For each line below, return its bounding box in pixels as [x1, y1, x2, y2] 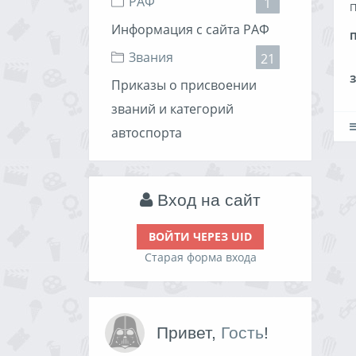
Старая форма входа [144, 250, 257, 265]
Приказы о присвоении [111, 76, 257, 94]
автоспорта [111, 124, 182, 141]
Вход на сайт [153, 191, 261, 209]
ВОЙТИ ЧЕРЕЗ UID [149, 229, 252, 244]
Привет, [157, 323, 221, 342]
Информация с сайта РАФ [111, 21, 269, 38]
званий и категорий [111, 100, 234, 118]
